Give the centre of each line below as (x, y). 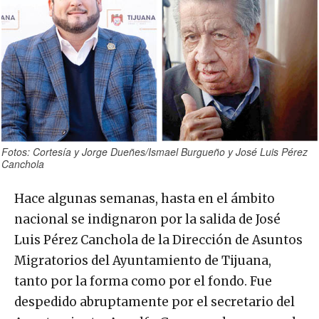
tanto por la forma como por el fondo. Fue (143, 282)
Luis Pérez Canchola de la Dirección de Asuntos (158, 240)
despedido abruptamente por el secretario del (155, 302)
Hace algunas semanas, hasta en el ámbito (145, 199)
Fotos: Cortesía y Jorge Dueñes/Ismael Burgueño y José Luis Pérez (155, 152)
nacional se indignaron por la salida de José (147, 220)
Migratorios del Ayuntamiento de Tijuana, (143, 261)
